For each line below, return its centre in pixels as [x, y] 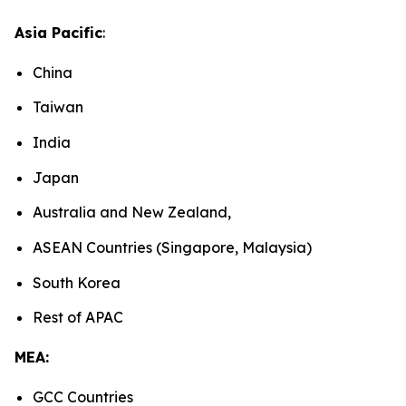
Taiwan [60, 107]
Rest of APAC [80, 318]
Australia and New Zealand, [135, 213]
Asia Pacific [58, 32]
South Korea [78, 282]
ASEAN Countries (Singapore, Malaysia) [174, 247]
